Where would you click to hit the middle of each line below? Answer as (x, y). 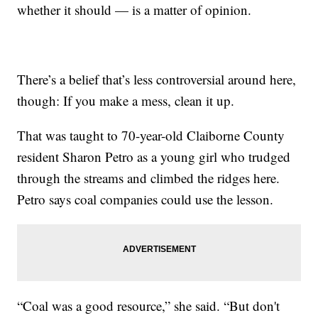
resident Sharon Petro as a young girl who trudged (154, 156)
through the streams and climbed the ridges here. (149, 177)
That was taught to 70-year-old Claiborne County (151, 135)
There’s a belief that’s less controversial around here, (157, 79)
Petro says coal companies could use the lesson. (146, 199)
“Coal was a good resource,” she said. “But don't (149, 305)
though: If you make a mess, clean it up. (126, 100)
